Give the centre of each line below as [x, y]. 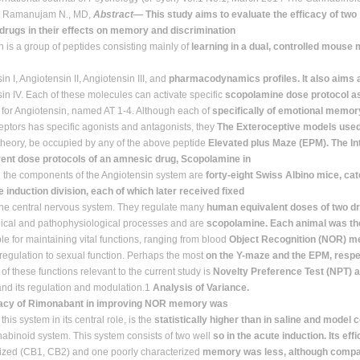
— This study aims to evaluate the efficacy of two [245, 14]
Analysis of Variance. [201, 288]
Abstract [113, 14]
